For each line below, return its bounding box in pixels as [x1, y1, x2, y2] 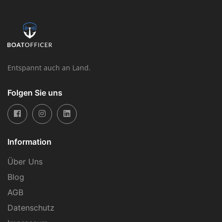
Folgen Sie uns [7, 87, 62, 98]
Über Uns [7, 156, 43, 166]
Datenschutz [7, 202, 55, 213]
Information [7, 136, 52, 147]
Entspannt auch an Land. [7, 62, 91, 72]
